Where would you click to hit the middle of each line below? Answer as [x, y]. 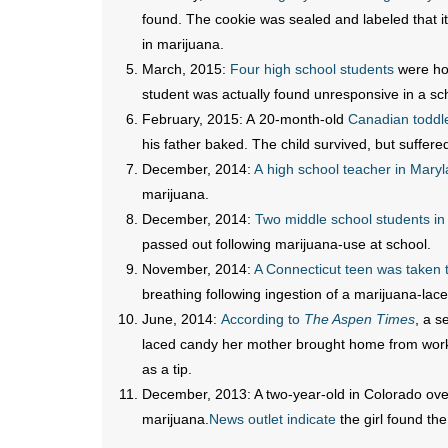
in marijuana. [183, 44]
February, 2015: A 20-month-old [245, 119]
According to [262, 319]
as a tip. [167, 369]
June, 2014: [181, 319]
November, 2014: [198, 269]
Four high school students [312, 69]
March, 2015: [186, 69]
